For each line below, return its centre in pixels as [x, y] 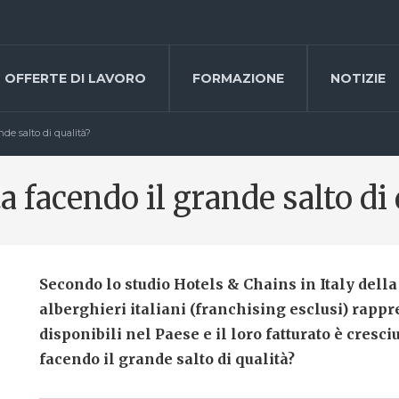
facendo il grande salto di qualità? [167, 359]
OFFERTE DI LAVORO [75, 78]
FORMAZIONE [238, 78]
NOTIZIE [358, 78]
